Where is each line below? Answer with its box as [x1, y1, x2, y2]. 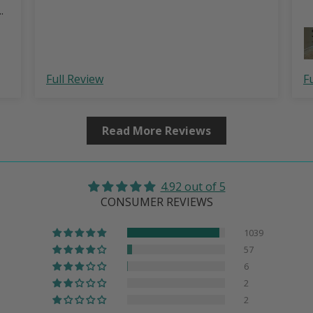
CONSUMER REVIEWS [100, 194, 213, 210]
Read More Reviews [102, 122, 211, 138]
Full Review [46, 71, 103, 87]
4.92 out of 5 [160, 178, 226, 194]
